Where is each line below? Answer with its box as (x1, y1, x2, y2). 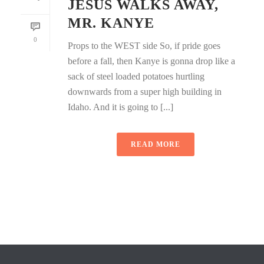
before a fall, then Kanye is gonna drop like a (68, 55, 235, 66)
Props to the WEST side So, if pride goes (68, 40, 220, 51)
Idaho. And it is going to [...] (68, 101, 173, 112)
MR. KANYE (68, 15, 154, 31)
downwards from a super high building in (68, 86, 222, 97)
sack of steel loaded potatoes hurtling (68, 71, 204, 81)
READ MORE (131, 140, 180, 148)
